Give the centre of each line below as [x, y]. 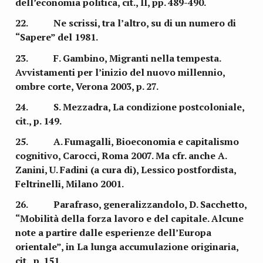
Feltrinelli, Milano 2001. [70, 184]
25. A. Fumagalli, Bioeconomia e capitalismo [127, 142]
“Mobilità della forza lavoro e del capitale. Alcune [130, 219]
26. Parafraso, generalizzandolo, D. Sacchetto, [131, 205]
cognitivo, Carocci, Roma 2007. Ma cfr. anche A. [121, 156]
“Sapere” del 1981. [57, 37]
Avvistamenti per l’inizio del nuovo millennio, [120, 72]
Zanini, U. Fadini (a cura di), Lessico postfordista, [126, 170]
